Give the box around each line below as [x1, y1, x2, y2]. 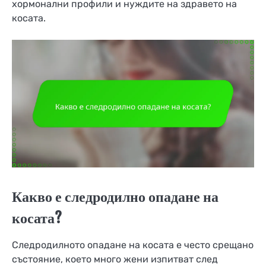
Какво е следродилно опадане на [12, 187, 218, 205]
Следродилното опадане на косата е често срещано [12, 239, 254, 251]
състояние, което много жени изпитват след [12, 253, 218, 265]
